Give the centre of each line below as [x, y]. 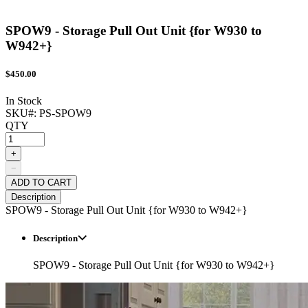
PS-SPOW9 [65, 113]
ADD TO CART [41, 182]
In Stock [24, 100]
